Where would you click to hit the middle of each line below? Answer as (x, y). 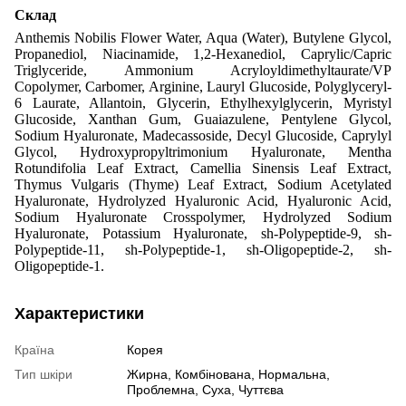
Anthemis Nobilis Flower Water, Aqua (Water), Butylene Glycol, (203, 38)
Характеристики (79, 314)
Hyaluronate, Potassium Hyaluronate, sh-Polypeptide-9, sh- (203, 234)
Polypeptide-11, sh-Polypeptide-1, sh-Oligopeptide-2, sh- (203, 250)
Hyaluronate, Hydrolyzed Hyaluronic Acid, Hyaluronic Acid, (203, 201)
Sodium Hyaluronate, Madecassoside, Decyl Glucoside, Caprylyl (203, 136)
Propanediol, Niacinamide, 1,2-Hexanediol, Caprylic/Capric (203, 54)
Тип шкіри (43, 375)
